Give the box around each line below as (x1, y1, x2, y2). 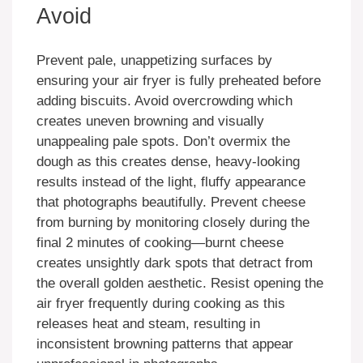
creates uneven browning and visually (36, 113, 264, 129)
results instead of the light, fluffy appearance (36, 173, 305, 190)
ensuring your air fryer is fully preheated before (36, 72, 321, 88)
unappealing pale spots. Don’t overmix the (36, 133, 290, 149)
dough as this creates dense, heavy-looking (36, 153, 300, 169)
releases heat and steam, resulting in (36, 315, 260, 331)
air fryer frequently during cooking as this (36, 295, 285, 311)
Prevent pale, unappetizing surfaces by (36, 52, 272, 68)
